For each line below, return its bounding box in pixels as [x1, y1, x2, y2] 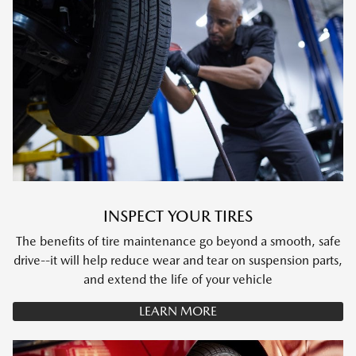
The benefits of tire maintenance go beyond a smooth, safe [15, 233, 341, 249]
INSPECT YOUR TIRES [103, 206, 253, 226]
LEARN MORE [139, 303, 217, 319]
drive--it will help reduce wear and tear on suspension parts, [14, 252, 342, 268]
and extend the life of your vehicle [83, 271, 273, 287]
